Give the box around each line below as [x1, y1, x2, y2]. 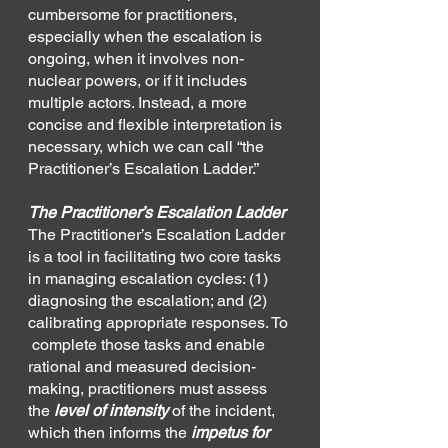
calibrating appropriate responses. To [28, 312, 292, 332]
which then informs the [28, 422, 191, 442]
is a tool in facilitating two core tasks [28, 246, 285, 266]
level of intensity [54, 400, 172, 420]
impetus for [191, 422, 273, 442]
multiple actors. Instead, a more [28, 92, 251, 112]
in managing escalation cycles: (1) [28, 268, 272, 288]
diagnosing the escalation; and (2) [28, 290, 271, 310]
